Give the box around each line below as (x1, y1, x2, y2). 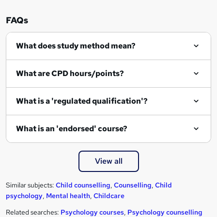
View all (94, 156, 123, 167)
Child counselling (56, 181, 110, 190)
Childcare (93, 191, 124, 201)
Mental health (46, 191, 90, 201)
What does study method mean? (16, 41, 136, 51)
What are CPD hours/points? (16, 68, 124, 79)
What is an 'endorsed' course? (16, 124, 127, 134)
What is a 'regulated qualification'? (16, 96, 148, 107)
